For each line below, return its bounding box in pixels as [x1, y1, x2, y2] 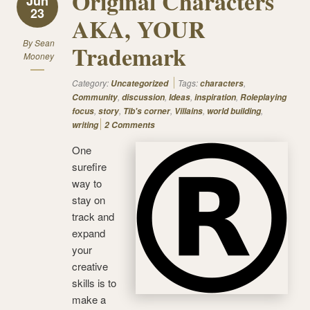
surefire [72, 158, 107, 174]
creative [72, 258, 108, 273]
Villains [174, 104, 203, 117]
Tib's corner [123, 104, 170, 117]
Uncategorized [111, 77, 168, 89]
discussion [122, 91, 165, 103]
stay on [72, 192, 105, 207]
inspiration [194, 91, 236, 103]
